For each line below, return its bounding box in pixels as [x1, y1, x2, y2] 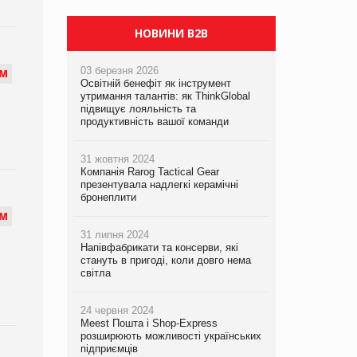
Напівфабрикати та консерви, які [80, 241, 238, 254]
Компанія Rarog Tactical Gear [80, 166, 219, 178]
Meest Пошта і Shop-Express [80, 317, 218, 330]
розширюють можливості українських [80, 330, 261, 343]
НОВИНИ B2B [134, 25, 208, 41]
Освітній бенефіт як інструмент [80, 77, 231, 90]
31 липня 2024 [80, 229, 149, 241]
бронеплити [80, 191, 136, 204]
